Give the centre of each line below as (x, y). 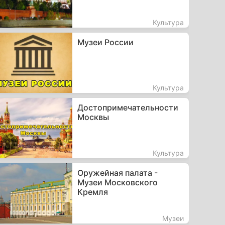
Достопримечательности (128, 107)
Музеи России (105, 42)
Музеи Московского (117, 182)
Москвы (93, 117)
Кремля (92, 192)
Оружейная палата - (117, 173)
